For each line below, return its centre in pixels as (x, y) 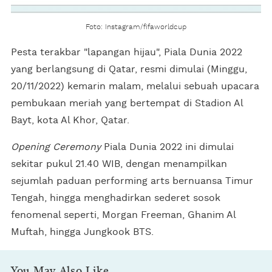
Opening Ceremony (56, 147)
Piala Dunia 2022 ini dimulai (167, 147)
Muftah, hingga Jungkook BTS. (82, 232)
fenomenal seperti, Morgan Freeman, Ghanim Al (123, 215)
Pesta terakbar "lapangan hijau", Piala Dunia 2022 (127, 52)
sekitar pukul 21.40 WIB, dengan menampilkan (119, 164)
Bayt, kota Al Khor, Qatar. (70, 120)
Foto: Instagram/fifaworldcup (136, 26)
